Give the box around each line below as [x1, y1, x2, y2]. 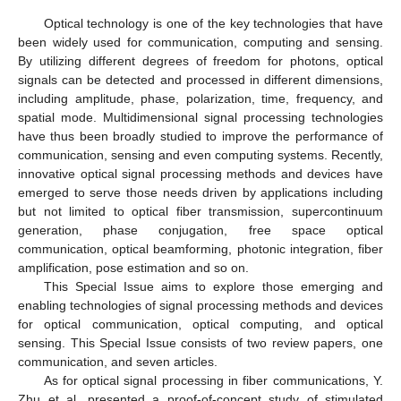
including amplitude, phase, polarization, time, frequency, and [18, 91, 383, 107]
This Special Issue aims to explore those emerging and [43, 279, 383, 294]
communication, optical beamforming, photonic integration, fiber [18, 242, 383, 257]
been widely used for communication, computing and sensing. [18, 35, 383, 50]
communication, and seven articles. [18, 354, 218, 370]
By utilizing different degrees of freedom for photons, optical [18, 54, 383, 69]
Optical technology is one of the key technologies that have [43, 16, 383, 31]
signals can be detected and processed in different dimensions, [18, 73, 383, 88]
